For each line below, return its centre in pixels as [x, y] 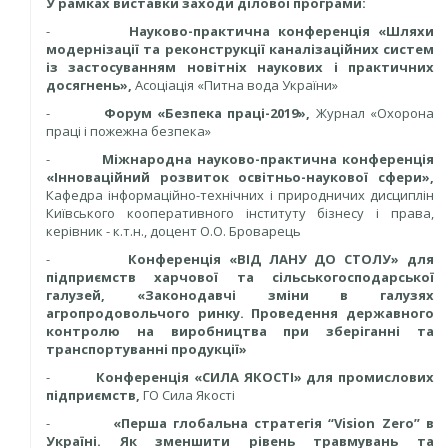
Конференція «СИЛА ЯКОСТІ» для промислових [265, 377]
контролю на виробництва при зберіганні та [240, 331]
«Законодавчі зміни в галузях [285, 295]
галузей [73, 295]
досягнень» [87, 85]
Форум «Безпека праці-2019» [205, 113]
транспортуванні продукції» [146, 349]
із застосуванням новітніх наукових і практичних [240, 67]
